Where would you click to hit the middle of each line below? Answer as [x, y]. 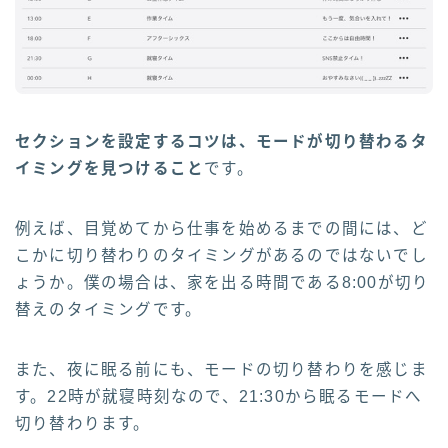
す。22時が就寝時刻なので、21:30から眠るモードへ [219, 396]
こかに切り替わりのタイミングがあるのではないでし [221, 255]
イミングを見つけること [110, 168]
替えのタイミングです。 [109, 309]
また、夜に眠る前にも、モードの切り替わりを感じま [221, 369]
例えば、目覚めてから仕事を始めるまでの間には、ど [221, 228]
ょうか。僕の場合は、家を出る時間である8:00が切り [222, 282]
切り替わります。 [83, 423]
